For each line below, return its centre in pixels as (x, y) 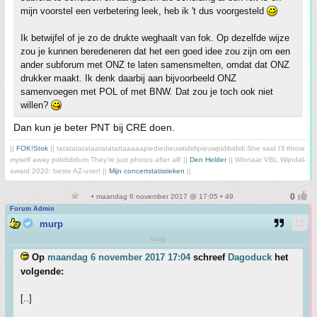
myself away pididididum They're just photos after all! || (100, 160)
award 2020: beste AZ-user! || (59, 171)
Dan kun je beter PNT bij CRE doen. (94, 127)
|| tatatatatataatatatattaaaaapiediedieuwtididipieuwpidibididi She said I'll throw (176, 148)
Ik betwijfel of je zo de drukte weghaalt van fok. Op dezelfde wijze (155, 38)
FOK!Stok (32, 148)
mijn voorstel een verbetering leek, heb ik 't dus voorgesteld (144, 11)
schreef (209, 257)
